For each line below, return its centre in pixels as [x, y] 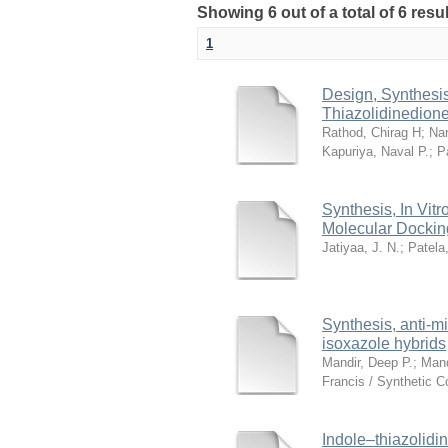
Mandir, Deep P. [367, 362]
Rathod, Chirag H [371, 132]
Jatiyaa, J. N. [361, 247]
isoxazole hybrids [384, 343]
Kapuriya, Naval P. [375, 151]
